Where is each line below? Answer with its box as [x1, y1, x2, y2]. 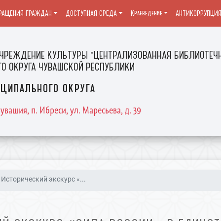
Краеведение [130, 9, 162, 18]
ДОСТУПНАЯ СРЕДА [65, 9, 117, 18]
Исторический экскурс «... [1, 175, 86, 184]
